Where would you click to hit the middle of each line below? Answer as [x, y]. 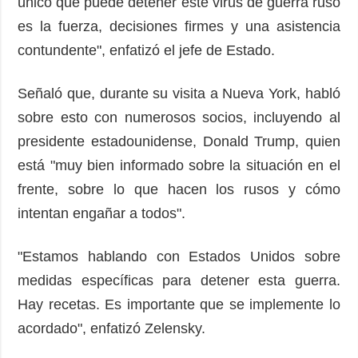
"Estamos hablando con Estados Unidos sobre [179, 256]
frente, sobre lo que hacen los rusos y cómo [179, 189]
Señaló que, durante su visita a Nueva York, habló [179, 93]
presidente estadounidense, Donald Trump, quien [179, 141]
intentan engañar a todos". [106, 213]
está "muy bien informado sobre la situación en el [179, 165]
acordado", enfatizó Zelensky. [116, 328]
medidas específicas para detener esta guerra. [179, 280]
